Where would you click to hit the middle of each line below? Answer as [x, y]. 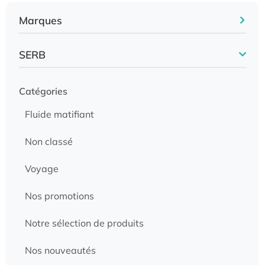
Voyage [42, 168]
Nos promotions [59, 195]
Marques [41, 20]
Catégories [43, 91]
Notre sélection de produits [84, 223]
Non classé [49, 141]
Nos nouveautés [60, 250]
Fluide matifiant [59, 114]
